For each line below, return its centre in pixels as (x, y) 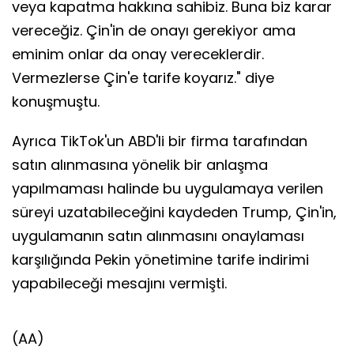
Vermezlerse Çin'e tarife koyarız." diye (143, 78)
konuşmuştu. (56, 102)
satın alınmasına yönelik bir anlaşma (140, 165)
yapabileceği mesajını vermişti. (119, 284)
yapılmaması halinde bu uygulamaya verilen (168, 189)
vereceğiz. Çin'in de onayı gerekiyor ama (154, 31)
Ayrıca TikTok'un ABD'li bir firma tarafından (160, 141)
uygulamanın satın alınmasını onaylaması (158, 236)
